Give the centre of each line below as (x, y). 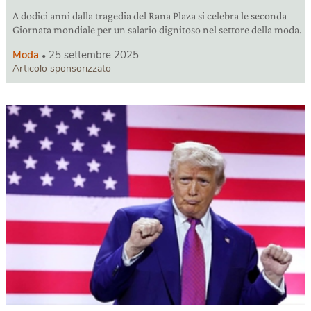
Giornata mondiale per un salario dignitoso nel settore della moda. (157, 30)
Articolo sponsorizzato (62, 69)
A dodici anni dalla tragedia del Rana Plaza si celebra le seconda (150, 16)
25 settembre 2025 (94, 55)
